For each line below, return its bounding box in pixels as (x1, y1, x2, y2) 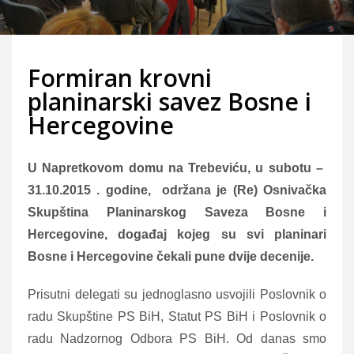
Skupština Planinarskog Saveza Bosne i (28, 205, 326, 219)
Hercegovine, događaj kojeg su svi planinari (28, 227, 326, 241)
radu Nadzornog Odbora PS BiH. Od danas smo (28, 331, 326, 345)
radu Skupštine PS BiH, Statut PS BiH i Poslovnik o (28, 309, 326, 323)
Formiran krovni (28, 61, 212, 94)
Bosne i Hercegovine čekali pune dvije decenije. (28, 249, 314, 263)
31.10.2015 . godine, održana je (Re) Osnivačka (28, 183, 326, 197)
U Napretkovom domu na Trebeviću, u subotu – (28, 160, 326, 175)
